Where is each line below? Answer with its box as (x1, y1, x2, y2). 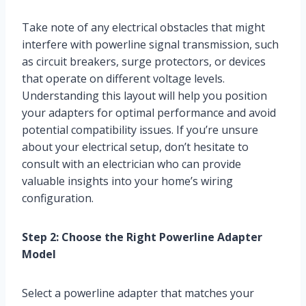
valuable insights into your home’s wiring (22, 173, 233, 189)
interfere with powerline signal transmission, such (22, 37, 279, 53)
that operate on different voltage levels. (22, 71, 225, 87)
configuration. (22, 191, 94, 206)
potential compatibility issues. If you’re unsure (22, 122, 258, 138)
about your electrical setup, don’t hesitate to (22, 139, 249, 155)
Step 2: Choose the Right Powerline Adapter (22, 229, 262, 245)
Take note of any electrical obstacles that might (22, 20, 265, 36)
